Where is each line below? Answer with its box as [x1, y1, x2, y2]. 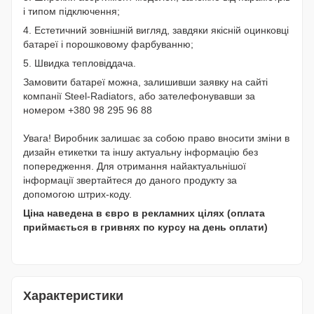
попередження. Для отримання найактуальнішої [23, 161, 246, 172]
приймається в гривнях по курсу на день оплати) [23, 221, 268, 233]
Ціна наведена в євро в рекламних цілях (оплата [23, 207, 265, 219]
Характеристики [23, 289, 123, 303]
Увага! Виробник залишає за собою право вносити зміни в [23, 132, 289, 144]
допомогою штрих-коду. [23, 189, 132, 200]
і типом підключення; [23, 6, 120, 18]
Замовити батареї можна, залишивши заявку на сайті [23, 76, 268, 88]
